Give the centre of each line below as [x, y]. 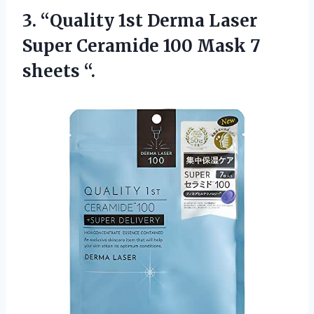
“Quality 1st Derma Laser [149, 20]
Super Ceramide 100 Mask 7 [141, 46]
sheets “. [59, 71]
